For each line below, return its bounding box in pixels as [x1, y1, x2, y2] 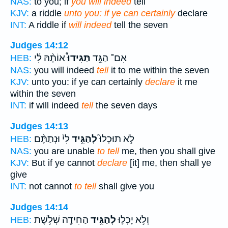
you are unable [32, 146, 97, 156]
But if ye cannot [29, 157, 97, 168]
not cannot [26, 181, 74, 191]
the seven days [93, 100, 157, 111]
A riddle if [26, 19, 69, 30]
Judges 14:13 [10, 121, 68, 131]
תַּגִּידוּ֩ [65, 52, 91, 64]
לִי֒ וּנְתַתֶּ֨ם [34, 133, 70, 145]
